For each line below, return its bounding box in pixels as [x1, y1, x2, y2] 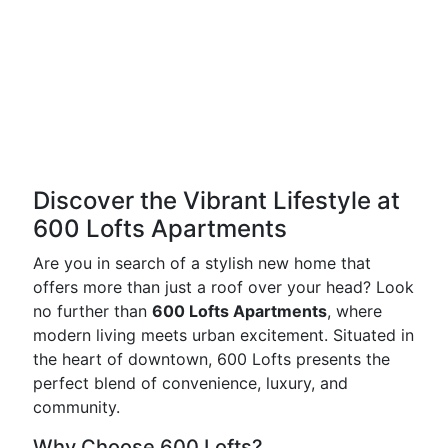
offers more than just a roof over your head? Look [33, 277, 414, 297]
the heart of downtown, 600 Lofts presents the [33, 349, 390, 369]
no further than [33, 301, 152, 321]
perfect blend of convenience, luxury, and [33, 373, 348, 393]
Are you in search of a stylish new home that [33, 253, 371, 273]
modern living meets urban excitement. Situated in [33, 325, 414, 345]
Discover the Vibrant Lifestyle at [33, 186, 400, 215]
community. [33, 397, 120, 417]
